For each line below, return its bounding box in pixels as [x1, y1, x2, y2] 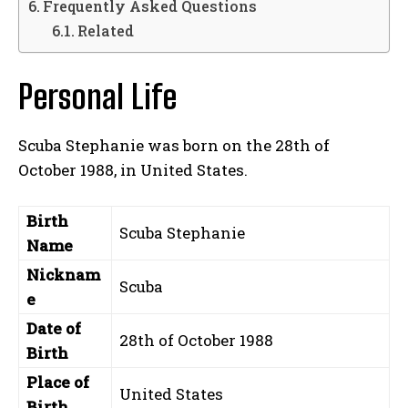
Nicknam [26, 264, 100, 286]
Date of [26, 318, 81, 340]
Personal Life [18, 77, 177, 117]
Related [76, 21, 134, 41]
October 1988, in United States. [18, 159, 248, 181]
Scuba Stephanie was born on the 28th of [18, 135, 330, 157]
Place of [26, 372, 89, 393]
